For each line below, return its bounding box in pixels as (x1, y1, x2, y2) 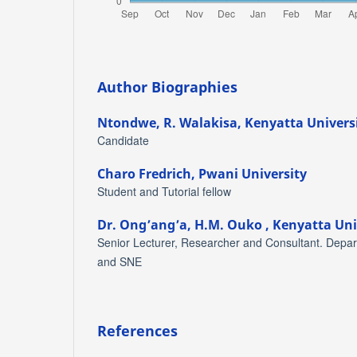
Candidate (97, 132, 149, 149)
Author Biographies (97, 77, 237, 96)
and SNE (97, 253, 142, 270)
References (97, 321, 178, 341)
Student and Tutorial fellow (97, 183, 231, 200)
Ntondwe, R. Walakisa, (97, 114, 245, 132)
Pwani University (198, 165, 307, 183)
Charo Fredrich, (97, 165, 198, 183)
